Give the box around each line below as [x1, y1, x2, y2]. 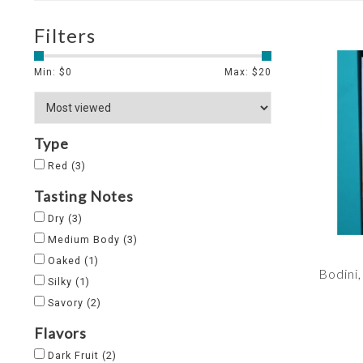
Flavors [34, 324, 87, 342]
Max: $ [224, 66, 258, 78]
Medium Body [48, 233, 123, 246]
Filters [34, 23, 96, 47]
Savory [48, 297, 87, 309]
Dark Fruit [48, 349, 102, 361]
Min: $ [34, 66, 66, 78]
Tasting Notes [34, 187, 134, 205]
